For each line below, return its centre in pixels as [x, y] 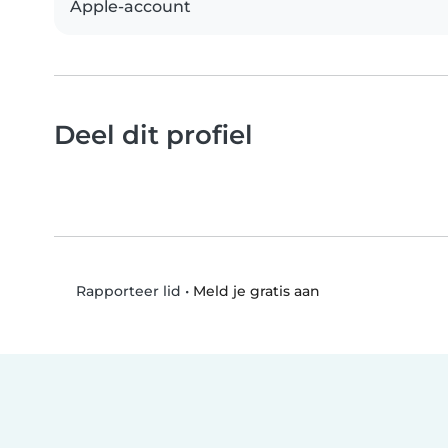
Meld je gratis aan [256, 290]
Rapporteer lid [126, 291]
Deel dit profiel [153, 135]
